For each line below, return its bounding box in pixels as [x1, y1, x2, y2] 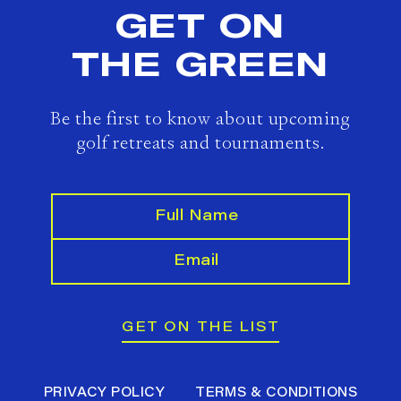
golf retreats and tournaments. [76, 130, 325, 154]
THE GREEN [71, 43, 329, 84]
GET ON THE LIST [122, 320, 279, 336]
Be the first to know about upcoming [50, 106, 351, 130]
